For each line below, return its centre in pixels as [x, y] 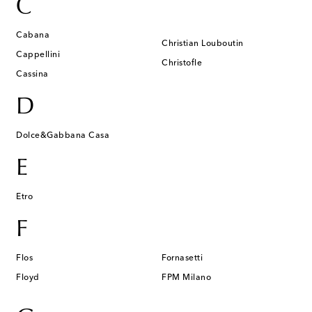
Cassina [32, 75]
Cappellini [38, 55]
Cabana [33, 36]
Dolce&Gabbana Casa [63, 136]
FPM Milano [186, 278]
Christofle [182, 63]
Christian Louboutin [203, 44]
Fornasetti [182, 258]
